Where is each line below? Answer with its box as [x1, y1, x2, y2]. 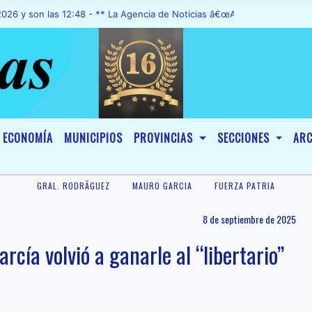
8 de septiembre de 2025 [203, 212, 296, 226]
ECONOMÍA [3, 130, 53, 146]
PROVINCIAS [134, 130, 196, 146]
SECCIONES [217, 130, 273, 146]
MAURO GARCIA [132, 180, 192, 192]
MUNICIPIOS [64, 130, 123, 146]
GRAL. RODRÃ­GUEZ [37, 180, 110, 192]
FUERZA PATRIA [214, 180, 275, 192]
